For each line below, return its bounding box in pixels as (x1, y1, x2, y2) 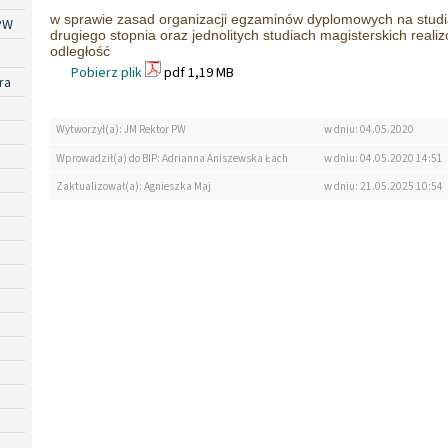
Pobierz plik (71, 62, 142, 83)
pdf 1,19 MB (161, 62, 234, 83)
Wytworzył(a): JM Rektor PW (56, 122, 186, 138)
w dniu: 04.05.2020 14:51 (323, 150, 443, 166)
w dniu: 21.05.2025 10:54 (323, 178, 443, 194)
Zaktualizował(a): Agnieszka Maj (56, 178, 211, 194)
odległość (50, 42, 110, 59)
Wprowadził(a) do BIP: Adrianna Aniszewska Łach (56, 150, 288, 166)
